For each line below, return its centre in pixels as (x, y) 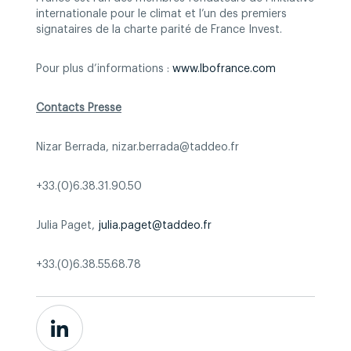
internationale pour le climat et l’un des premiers (161, 14)
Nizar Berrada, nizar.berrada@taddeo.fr (138, 147)
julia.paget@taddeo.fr (155, 226)
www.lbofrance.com (224, 69)
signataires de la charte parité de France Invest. (159, 30)
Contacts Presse (79, 108)
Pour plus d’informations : (104, 69)
